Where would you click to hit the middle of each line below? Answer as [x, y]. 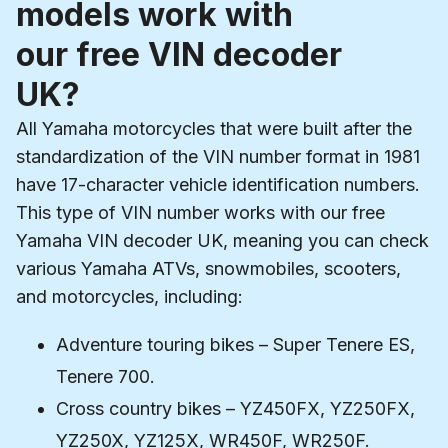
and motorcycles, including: [129, 296]
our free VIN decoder [179, 54]
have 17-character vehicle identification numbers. [218, 184]
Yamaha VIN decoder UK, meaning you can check [222, 240]
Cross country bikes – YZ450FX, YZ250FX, [235, 408]
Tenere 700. [105, 376]
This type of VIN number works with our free [200, 212]
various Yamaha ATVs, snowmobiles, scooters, [208, 268]
